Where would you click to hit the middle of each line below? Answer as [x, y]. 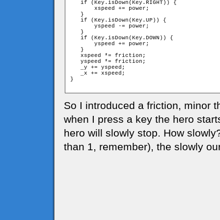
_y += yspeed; [98, 67]
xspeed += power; [110, 8]
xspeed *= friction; [108, 55]
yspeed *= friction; [108, 61]
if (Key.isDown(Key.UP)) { [118, 20]
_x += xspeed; [98, 73]
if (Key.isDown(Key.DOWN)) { [122, 38]
